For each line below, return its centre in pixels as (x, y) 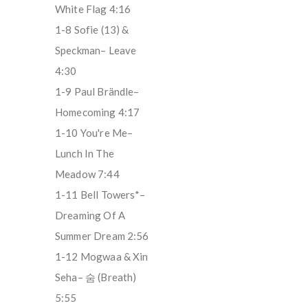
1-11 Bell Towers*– (100, 194)
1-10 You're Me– (94, 132)
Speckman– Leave (96, 50)
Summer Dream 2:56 (102, 235)
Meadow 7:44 (87, 174)
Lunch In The (85, 153)
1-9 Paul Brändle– (97, 91)
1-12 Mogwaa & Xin (102, 256)
